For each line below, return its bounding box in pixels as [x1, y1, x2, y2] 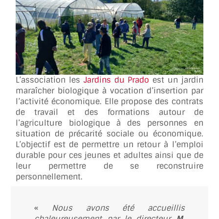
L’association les [16, 74, 84, 85]
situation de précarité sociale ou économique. [16, 128, 203, 139]
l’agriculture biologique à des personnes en [16, 117, 203, 128]
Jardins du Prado [83, 74, 150, 85]
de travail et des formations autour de [16, 107, 203, 117]
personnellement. [16, 171, 83, 182]
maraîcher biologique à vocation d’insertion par [16, 85, 203, 96]
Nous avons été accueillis [51, 202, 185, 213]
